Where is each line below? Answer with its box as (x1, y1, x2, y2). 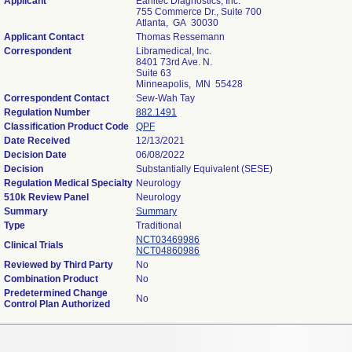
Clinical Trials (4, 240, 64, 251)
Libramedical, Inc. (136, 46, 211, 57)
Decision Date (4, 149, 67, 160)
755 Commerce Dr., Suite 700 (136, 6, 262, 17)
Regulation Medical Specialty (4, 178, 133, 189)
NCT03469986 (136, 234, 200, 245)
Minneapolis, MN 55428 (136, 79, 243, 90)
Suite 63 (136, 68, 171, 79)
